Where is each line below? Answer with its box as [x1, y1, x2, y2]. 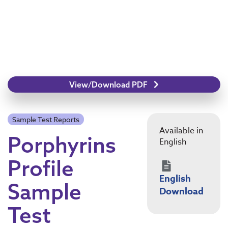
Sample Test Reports [12, 115, 79, 124]
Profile [8, 154, 74, 182]
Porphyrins [8, 131, 116, 158]
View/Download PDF [69, 79, 150, 90]
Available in [159, 125, 203, 137]
